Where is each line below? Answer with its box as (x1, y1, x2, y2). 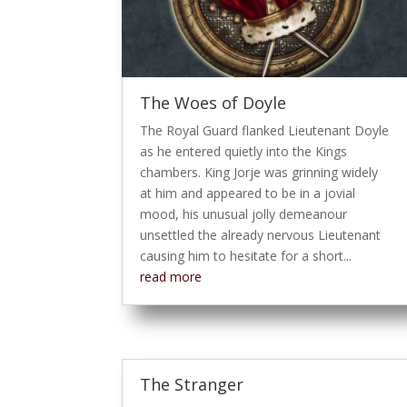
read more (140, 267, 203, 285)
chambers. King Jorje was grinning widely (140, 163, 379, 181)
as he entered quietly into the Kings (140, 142, 348, 160)
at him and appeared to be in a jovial (140, 184, 356, 202)
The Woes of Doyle (140, 91, 287, 114)
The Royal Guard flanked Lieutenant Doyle (140, 121, 390, 139)
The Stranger (140, 373, 244, 396)
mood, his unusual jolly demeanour (140, 204, 348, 223)
